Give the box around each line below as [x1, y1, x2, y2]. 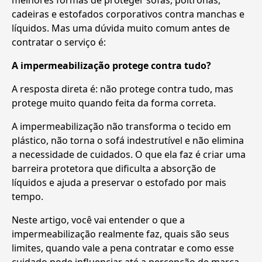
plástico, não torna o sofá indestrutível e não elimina [12, 133, 244, 147]
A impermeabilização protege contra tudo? [12, 58, 211, 72]
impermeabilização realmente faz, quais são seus [12, 227, 229, 240]
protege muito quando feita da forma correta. [12, 96, 216, 109]
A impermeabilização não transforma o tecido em [12, 119, 231, 133]
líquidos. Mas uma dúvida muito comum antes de [12, 21, 230, 35]
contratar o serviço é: [12, 35, 106, 49]
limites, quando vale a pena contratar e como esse [12, 241, 234, 254]
